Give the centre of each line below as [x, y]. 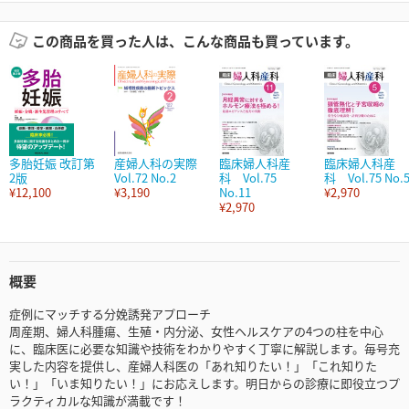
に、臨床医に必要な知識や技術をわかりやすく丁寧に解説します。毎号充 [204, 349]
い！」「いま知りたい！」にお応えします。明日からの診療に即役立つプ [204, 383]
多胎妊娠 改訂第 [52, 163]
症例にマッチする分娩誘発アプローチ [110, 314]
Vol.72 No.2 [145, 178]
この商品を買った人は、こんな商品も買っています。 [195, 41]
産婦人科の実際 [156, 163]
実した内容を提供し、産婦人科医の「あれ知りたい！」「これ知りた [193, 366]
